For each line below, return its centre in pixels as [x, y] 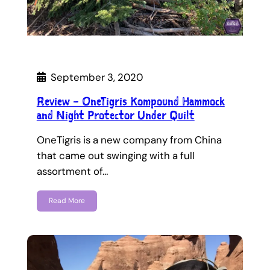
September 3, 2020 [96, 77]
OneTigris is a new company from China [129, 140]
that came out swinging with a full [115, 155]
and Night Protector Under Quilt [115, 115]
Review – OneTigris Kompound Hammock [130, 101]
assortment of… [72, 171]
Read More [67, 201]
